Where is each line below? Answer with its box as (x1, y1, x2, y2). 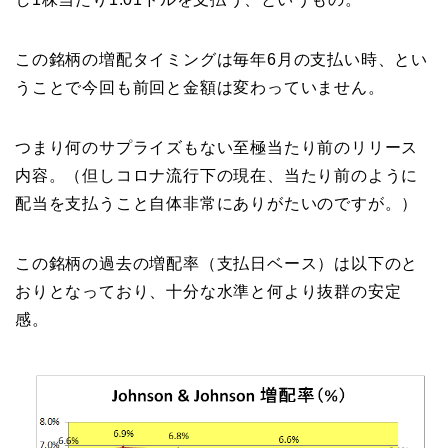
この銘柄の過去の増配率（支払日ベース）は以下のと (15, 255, 419, 273)
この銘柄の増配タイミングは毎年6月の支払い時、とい (15, 51, 428, 69)
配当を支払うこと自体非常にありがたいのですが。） (15, 195, 419, 213)
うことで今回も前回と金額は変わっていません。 (15, 79, 385, 97)
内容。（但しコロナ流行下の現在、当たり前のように (15, 167, 419, 185)
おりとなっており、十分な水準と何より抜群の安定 (15, 283, 402, 301)
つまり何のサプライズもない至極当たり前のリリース (15, 139, 419, 157)
